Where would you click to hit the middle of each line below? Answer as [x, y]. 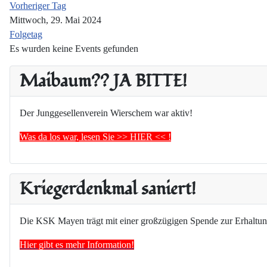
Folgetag [26, 35]
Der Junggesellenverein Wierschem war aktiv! [106, 113]
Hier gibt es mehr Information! [77, 245]
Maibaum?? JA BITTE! [103, 81]
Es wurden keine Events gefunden [74, 49]
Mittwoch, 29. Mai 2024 [55, 20]
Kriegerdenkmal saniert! [108, 189]
